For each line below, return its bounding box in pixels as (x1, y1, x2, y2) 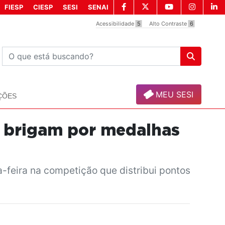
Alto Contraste (149, 20, 188, 27)
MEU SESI (153, 89, 193, 99)
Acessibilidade (95, 20, 136, 27)
